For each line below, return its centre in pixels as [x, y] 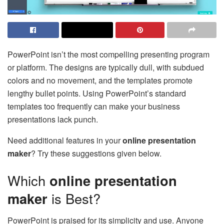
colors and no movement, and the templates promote [100, 80]
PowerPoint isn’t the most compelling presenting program [108, 54]
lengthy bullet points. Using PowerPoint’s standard [97, 93]
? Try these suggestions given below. [96, 153]
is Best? [74, 198]
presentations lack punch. [53, 119]
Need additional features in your [65, 140]
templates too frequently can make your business [94, 106]
